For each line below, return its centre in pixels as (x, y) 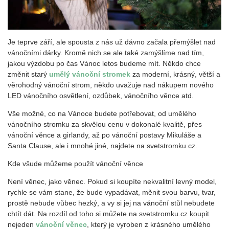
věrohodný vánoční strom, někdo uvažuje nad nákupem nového (111, 85)
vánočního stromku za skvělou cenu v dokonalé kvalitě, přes (105, 124)
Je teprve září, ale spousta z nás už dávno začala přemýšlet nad (112, 42)
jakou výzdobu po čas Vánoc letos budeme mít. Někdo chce (104, 63)
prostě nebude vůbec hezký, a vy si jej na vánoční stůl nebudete (111, 203)
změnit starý (28, 74)
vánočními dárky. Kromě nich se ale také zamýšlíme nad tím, (106, 52)
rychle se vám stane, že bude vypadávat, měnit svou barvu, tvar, (112, 192)
